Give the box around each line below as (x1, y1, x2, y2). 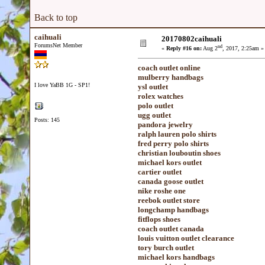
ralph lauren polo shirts (138, 130, 216, 138)
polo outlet (138, 101, 173, 110)
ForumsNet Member (34, 42, 82, 49)
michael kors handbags (138, 253, 215, 261)
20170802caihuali (161, 34, 222, 43)
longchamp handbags (138, 205, 209, 214)
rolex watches (138, 92, 183, 101)
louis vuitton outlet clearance (138, 234, 234, 243)
